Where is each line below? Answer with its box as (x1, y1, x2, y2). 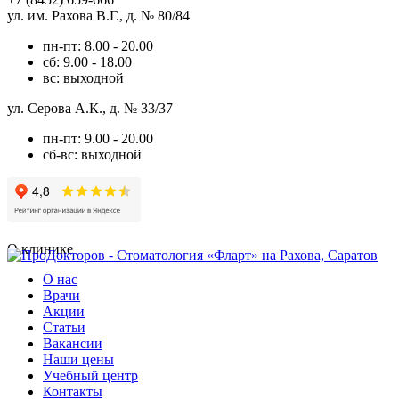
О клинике (7, 240, 73, 256)
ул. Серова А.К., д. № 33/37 (7, 100, 173, 116)
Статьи (43, 319, 85, 335)
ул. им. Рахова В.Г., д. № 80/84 (7, 7, 190, 23)
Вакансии (43, 335, 102, 351)
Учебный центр (43, 367, 138, 383)
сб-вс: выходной (43, 146, 142, 162)
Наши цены (43, 351, 114, 367)
